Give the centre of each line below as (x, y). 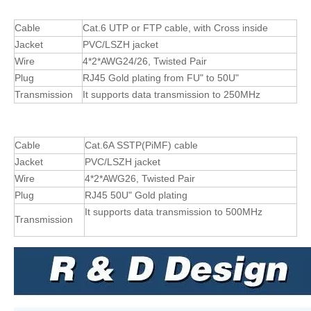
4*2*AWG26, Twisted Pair (140, 179)
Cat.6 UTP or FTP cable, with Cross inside (175, 28)
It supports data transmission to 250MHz (171, 95)
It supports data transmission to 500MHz (174, 212)
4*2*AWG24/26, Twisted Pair (145, 61)
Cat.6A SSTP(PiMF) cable (141, 145)
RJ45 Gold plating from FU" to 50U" (161, 78)
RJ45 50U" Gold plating (136, 195)
